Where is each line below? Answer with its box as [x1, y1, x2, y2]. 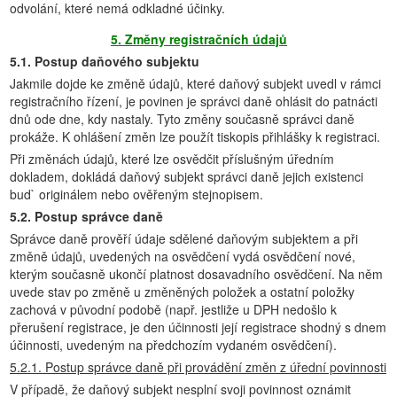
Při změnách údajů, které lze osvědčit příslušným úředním [10, 150, 334, 167]
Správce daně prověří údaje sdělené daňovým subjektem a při [10, 230, 358, 247]
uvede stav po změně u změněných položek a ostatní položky [10, 283, 354, 300]
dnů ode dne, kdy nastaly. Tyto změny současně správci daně [10, 110, 354, 128]
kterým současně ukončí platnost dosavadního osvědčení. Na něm [10, 265, 383, 283]
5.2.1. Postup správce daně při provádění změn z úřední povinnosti [10, 358, 386, 376]
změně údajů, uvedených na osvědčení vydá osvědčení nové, [10, 247, 355, 265]
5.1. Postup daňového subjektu [10, 52, 199, 70]
